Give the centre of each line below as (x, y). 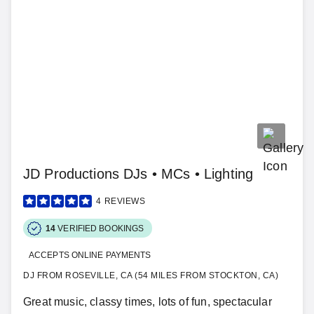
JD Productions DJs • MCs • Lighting (138, 174)
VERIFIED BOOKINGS (101, 228)
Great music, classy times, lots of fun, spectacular (148, 302)
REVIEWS (124, 201)
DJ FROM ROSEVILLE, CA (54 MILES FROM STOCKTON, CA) (151, 275)
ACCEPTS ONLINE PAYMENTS (90, 255)
